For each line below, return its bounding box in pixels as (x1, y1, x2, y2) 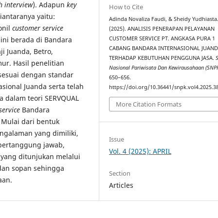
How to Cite (109, 2, 144, 11)
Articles (109, 180, 134, 190)
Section (109, 168, 131, 178)
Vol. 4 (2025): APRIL (109, 146, 172, 156)
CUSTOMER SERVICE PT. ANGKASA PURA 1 (109, 35, 216, 42)
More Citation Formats (116, 100, 182, 109)
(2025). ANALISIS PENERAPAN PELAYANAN (109, 25, 215, 32)
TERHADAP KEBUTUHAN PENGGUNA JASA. (109, 54, 216, 61)
